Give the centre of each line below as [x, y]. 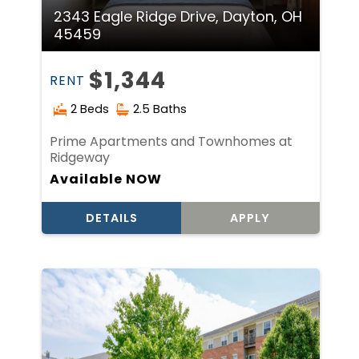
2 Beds [90, 109]
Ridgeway [80, 157]
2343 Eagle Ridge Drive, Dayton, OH [178, 16]
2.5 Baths [160, 109]
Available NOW [106, 179]
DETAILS [111, 218]
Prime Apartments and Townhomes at [171, 141]
